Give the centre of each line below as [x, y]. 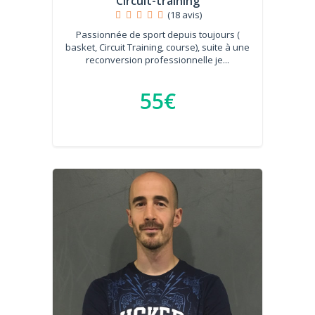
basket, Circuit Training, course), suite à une [157, 47]
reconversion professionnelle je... [157, 60]
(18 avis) [185, 15]
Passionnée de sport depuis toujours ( [157, 34]
